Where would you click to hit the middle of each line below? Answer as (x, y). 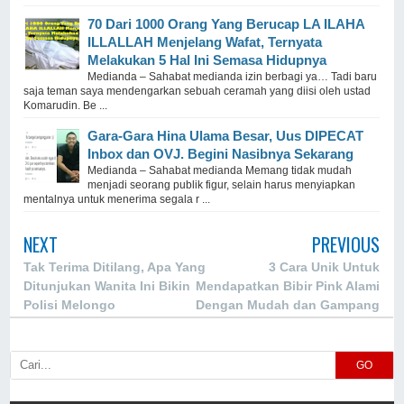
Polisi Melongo (70, 305)
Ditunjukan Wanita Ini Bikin (107, 286)
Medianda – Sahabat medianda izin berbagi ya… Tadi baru (233, 77)
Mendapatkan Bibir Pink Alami (287, 286)
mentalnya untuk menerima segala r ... (117, 200)
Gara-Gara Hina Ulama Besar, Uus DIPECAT (226, 136)
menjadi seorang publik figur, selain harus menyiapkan (222, 185)
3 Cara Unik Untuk (324, 267)
